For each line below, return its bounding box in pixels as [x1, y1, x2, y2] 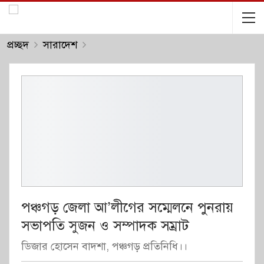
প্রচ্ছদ [7, 38, 29, 51]
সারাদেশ [43, 38, 77, 51]
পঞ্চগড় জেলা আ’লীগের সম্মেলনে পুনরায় [21, 198, 233, 216]
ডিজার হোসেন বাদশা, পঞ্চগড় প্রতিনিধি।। [21, 239, 187, 253]
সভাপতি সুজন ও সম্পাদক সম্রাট [21, 216, 189, 235]
